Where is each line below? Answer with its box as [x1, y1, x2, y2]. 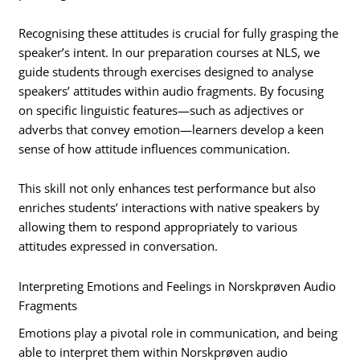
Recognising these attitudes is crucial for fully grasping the [18, 24, 339, 41]
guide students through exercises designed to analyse [18, 63, 314, 80]
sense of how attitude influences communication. [18, 140, 291, 157]
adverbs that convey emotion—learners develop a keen [18, 121, 325, 137]
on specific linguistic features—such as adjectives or [18, 101, 305, 118]
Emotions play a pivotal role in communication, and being [18, 324, 338, 341]
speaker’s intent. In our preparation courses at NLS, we [18, 43, 321, 60]
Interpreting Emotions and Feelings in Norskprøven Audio [18, 277, 337, 294]
